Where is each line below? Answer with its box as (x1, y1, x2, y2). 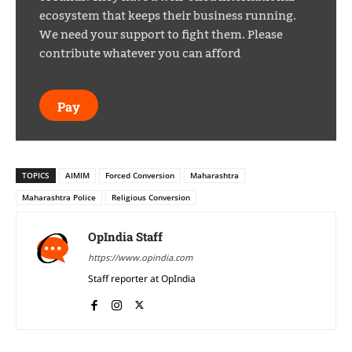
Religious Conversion (112, 192, 190, 203)
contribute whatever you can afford (39, 42, 240, 66)
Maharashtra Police (22, 192, 96, 203)
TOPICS (22, 170, 49, 181)
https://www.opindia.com (88, 251, 192, 264)
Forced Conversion (105, 170, 174, 181)
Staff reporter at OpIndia (88, 272, 196, 286)
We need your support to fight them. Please (39, 23, 283, 47)
